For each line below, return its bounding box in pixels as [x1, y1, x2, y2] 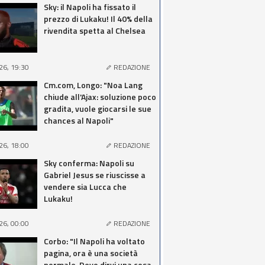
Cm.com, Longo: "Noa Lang [44, 79, 143, 91]
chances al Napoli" [44, 114, 114, 127]
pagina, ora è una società [44, 247, 138, 259]
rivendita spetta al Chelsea [44, 24, 146, 37]
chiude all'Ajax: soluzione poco [44, 91, 156, 103]
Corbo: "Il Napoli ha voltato [44, 235, 145, 247]
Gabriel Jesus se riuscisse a [44, 169, 146, 181]
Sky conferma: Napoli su [44, 157, 134, 169]
